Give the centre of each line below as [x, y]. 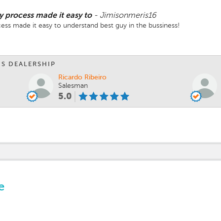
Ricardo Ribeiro [82, 77]
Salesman [73, 86]
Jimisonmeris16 [128, 16]
